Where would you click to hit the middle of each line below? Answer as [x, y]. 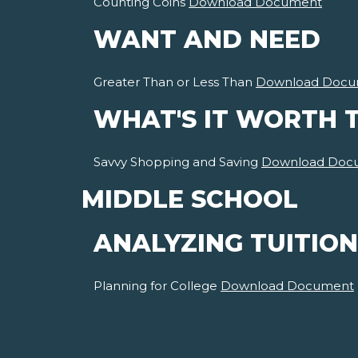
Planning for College [157, 286]
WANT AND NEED [207, 40]
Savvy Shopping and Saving [177, 162]
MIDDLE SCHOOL [190, 200]
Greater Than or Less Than [175, 82]
